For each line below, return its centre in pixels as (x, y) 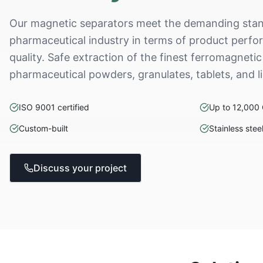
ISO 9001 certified (54, 107)
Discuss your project (80, 168)
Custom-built (43, 128)
